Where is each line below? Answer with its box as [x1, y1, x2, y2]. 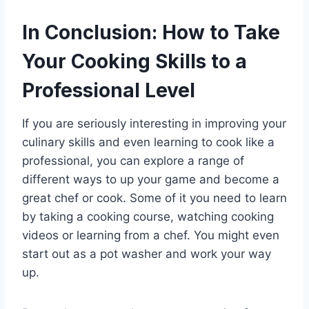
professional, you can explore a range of [22, 154, 244, 168]
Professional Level [22, 79, 195, 103]
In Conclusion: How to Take [22, 21, 280, 45]
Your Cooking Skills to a [22, 50, 247, 74]
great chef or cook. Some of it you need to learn [22, 191, 287, 206]
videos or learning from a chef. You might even [22, 228, 279, 243]
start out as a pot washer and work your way [22, 247, 271, 261]
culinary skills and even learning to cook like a [22, 135, 275, 150]
